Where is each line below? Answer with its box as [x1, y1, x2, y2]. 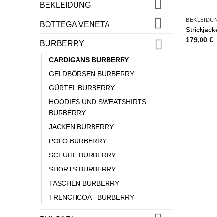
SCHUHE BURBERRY [49, 151, 116, 159]
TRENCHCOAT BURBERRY [49, 193, 134, 201]
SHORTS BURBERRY [49, 165, 116, 173]
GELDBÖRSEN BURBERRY [49, 70, 134, 78]
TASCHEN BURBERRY [49, 179, 119, 187]
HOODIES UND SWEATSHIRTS [49, 98, 146, 106]
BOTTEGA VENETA [40, 20, 110, 29]
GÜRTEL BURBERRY [49, 84, 115, 92]
